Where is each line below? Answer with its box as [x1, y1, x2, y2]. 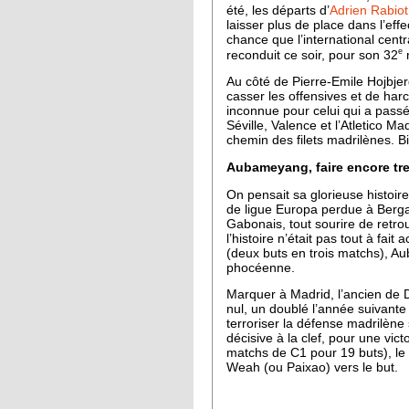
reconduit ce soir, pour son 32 [226, 47, 398, 62]
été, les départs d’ [226, 3, 330, 17]
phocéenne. [226, 260, 295, 275]
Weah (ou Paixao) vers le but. [226, 361, 398, 375]
